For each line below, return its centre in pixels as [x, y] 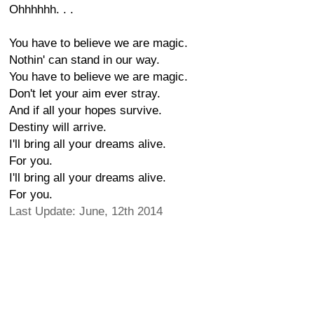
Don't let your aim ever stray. [85, 94]
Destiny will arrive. [58, 127]
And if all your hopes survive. [86, 110]
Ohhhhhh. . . [41, 9]
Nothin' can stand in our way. [84, 60]
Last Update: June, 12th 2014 [86, 211]
